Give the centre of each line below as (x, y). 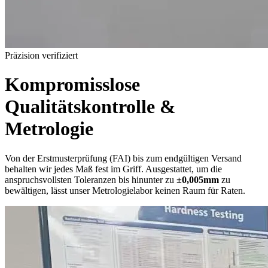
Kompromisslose (72, 85)
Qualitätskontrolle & (90, 107)
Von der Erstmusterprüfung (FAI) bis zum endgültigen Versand (123, 158)
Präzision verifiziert (41, 55)
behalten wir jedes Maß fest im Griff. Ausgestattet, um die (113, 169)
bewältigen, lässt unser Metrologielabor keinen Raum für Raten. (125, 190)
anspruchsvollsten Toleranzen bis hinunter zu (91, 179)
